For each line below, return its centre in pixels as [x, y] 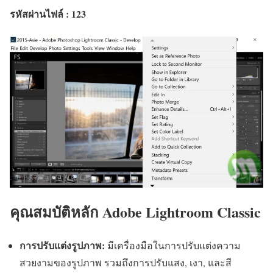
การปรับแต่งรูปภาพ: [62, 246]
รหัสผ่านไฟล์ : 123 [48, 13]
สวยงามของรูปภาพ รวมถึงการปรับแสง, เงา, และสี [126, 263]
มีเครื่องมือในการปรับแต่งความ [173, 246]
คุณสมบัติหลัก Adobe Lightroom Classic [135, 212]
